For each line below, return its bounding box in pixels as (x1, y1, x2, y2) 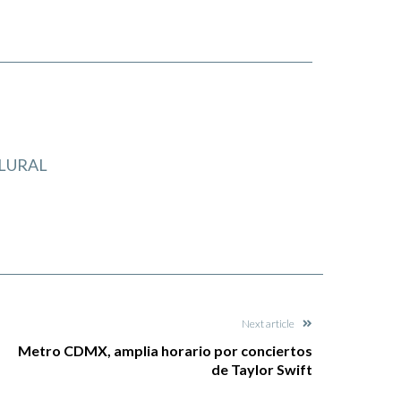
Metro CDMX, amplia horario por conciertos (18, 342, 312, 360)
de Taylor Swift (211, 361, 312, 379)
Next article (242, 317, 294, 331)
